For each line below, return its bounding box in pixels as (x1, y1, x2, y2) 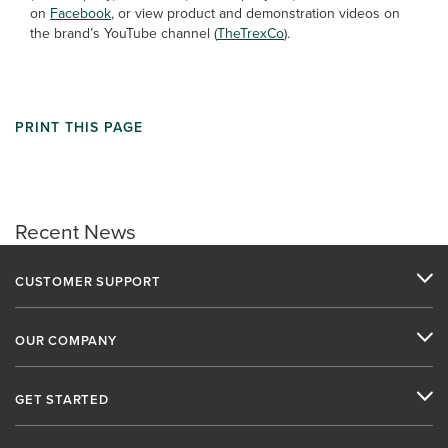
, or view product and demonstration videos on (111, 3, 400, 24)
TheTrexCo (217, 23, 284, 44)
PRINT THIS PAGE (15, 117, 143, 138)
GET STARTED (15, 390, 109, 409)
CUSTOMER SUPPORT (15, 272, 161, 291)
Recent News (15, 216, 136, 247)
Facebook (50, 3, 111, 24)
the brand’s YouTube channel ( (30, 23, 217, 44)
